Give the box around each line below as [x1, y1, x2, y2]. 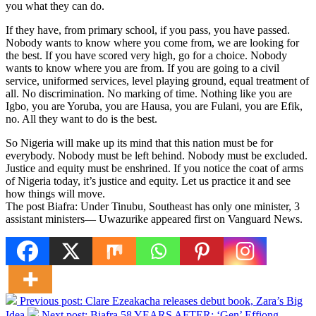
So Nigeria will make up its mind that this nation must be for [6, 136, 273, 149]
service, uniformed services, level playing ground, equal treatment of [6, 74, 309, 87]
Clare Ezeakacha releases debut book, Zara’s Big [85, 294, 303, 307]
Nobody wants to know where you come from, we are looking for [6, 36, 299, 49]
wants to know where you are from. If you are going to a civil [6, 61, 279, 74]
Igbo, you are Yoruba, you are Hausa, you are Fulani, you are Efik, [6, 99, 303, 112]
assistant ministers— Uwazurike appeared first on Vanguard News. [6, 212, 303, 225]
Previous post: [20, 294, 85, 307]
